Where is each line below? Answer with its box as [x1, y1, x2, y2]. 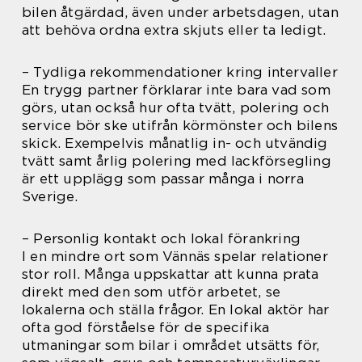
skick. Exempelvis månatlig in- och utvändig [22, 135, 328, 151]
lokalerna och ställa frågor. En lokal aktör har [22, 301, 330, 318]
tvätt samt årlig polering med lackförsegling [22, 153, 331, 169]
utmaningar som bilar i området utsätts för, [22, 337, 320, 353]
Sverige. [22, 188, 78, 204]
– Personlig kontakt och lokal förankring [22, 230, 301, 246]
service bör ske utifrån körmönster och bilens [22, 117, 339, 133]
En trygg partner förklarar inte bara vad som [22, 82, 330, 98]
